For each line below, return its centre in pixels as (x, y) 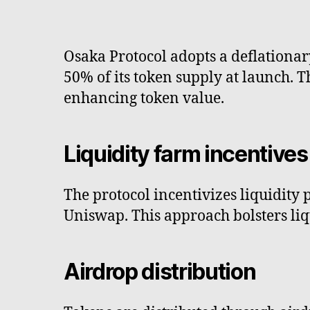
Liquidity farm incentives (186, 154)
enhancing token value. (144, 98)
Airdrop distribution (160, 271)
